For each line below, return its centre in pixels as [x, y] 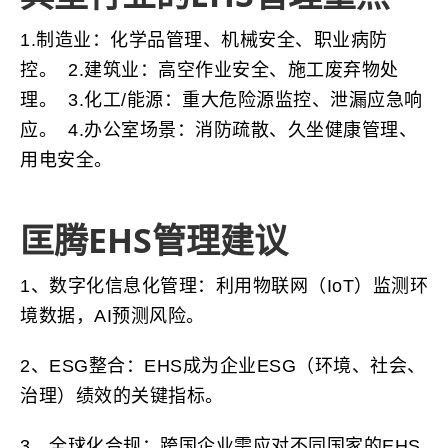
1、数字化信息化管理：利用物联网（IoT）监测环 [224, 286]
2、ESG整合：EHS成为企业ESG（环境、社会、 [223, 366]
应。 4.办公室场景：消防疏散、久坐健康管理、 [218, 130]
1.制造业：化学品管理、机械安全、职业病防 [204, 40]
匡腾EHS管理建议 [154, 240]
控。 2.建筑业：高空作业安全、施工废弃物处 [209, 70]
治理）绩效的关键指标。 [127, 396]
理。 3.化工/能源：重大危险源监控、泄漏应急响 [221, 100]
